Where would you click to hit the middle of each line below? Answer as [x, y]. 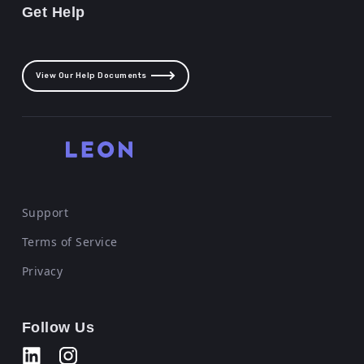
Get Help [53, 12]
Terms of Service [69, 241]
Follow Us [58, 327]
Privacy [42, 271]
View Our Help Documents [91, 76]
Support [45, 212]
